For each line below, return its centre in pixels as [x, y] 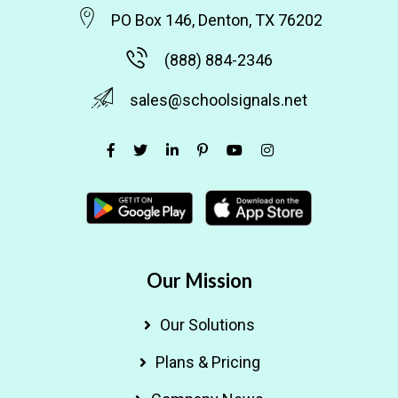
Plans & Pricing [207, 362]
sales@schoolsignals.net [219, 99]
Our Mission [199, 280]
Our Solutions [207, 324]
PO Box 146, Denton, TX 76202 [217, 20]
